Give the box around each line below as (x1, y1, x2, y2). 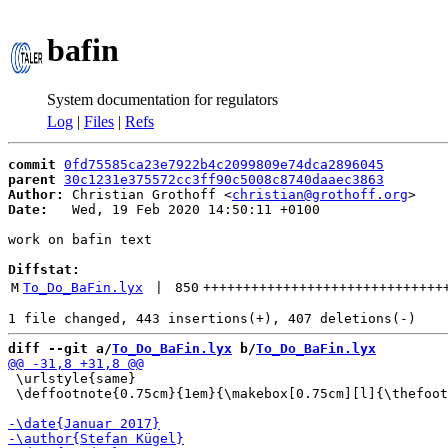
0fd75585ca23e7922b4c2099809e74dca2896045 (64, 157, 384, 172)
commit (8, 157, 56, 172)
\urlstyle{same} (8, 371, 136, 386)
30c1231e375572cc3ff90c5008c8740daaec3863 (64, 172, 384, 187)
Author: (8, 187, 64, 202)
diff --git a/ (8, 341, 112, 356)
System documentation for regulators (47, 90, 278, 108)
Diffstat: (8, 262, 80, 277)
